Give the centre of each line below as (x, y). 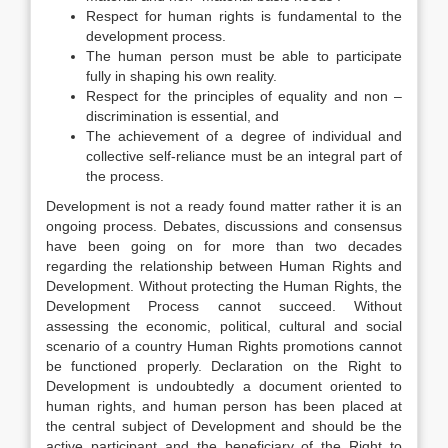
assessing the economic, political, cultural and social (224, 326)
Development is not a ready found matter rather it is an (224, 206)
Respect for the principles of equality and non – (244, 96)
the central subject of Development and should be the (224, 426)
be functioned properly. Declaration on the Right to (224, 366)
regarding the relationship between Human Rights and (224, 266)
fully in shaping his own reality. (181, 76)
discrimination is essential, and (182, 116)
